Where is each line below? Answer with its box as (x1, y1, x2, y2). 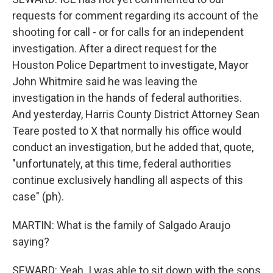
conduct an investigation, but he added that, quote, (12, 141, 253, 154)
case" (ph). (12, 190, 64, 203)
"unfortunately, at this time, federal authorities (12, 157, 232, 170)
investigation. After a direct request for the (12, 42, 217, 55)
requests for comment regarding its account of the (12, 9, 258, 22)
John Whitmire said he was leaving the (12, 75, 197, 88)
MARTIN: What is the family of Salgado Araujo (12, 219, 230, 232)
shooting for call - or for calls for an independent (12, 26, 244, 38)
